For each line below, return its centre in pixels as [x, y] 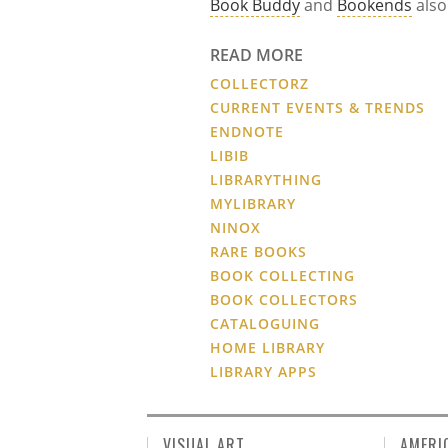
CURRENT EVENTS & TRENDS [318, 108]
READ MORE [257, 55]
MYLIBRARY [253, 204]
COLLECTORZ [260, 84]
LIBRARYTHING [266, 180]
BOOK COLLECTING [283, 276]
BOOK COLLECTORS [284, 300]
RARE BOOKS [259, 252]
